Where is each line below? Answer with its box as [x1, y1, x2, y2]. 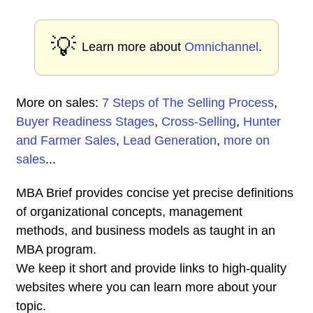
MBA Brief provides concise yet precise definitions [16, 186, 293, 200]
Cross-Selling [161, 115, 236, 129]
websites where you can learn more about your [16, 280, 277, 294]
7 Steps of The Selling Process [102, 96, 274, 110]
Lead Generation [123, 133, 217, 147]
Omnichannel [184, 40, 259, 54]
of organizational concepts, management [16, 205, 242, 219]
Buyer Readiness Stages [16, 115, 154, 129]
